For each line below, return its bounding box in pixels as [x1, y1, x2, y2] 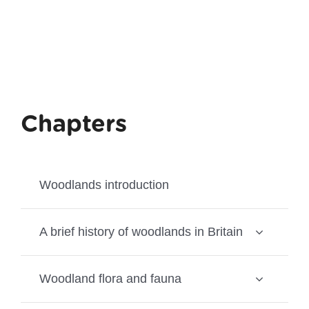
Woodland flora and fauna [39, 271, 181, 286]
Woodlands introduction [39, 177, 169, 192]
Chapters [20, 109, 127, 138]
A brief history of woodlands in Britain [39, 224, 243, 239]
